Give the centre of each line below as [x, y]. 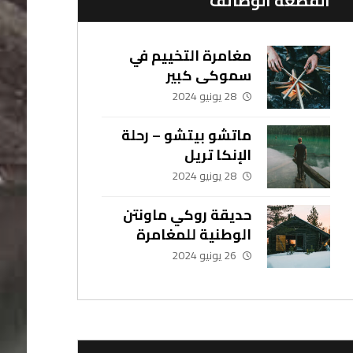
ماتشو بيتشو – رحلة [186, 135]
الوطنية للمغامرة [193, 234]
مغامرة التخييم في [190, 56]
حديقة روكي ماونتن [187, 215]
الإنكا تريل [217, 155]
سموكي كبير [208, 75]
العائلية [226, 254]
